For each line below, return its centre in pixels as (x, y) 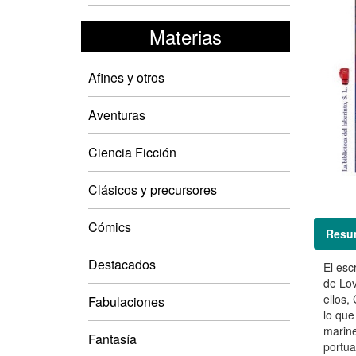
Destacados (122, 264)
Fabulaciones (126, 301)
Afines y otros (126, 77)
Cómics (110, 226)
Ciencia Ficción (132, 152)
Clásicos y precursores (153, 189)
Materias (185, 36)
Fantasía (112, 339)
